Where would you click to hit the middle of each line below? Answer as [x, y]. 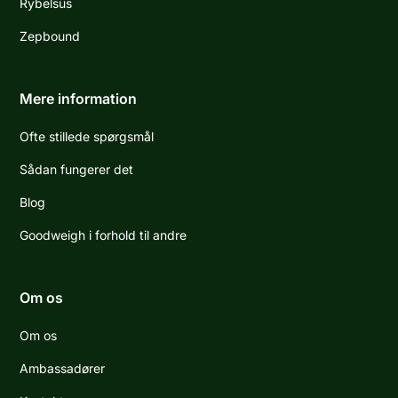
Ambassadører [63, 369]
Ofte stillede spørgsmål [87, 137]
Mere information [79, 99]
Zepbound [50, 36]
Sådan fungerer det [77, 170]
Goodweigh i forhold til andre [103, 235]
